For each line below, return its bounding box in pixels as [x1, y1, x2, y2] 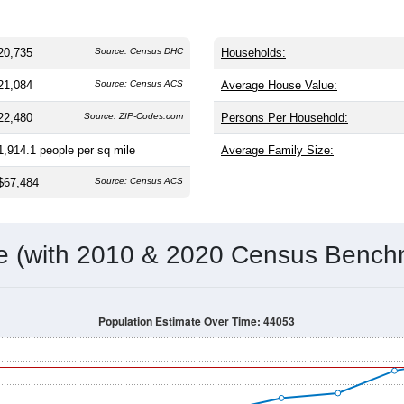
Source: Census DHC [95, 45, 183, 56]
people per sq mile [40, 142, 135, 157]
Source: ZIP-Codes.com [84, 110, 183, 121]
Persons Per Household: [221, 110, 348, 124]
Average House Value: [221, 78, 337, 92]
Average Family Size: [221, 142, 334, 157]
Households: [221, 45, 286, 60]
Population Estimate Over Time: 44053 [98, 313, 295, 329]
